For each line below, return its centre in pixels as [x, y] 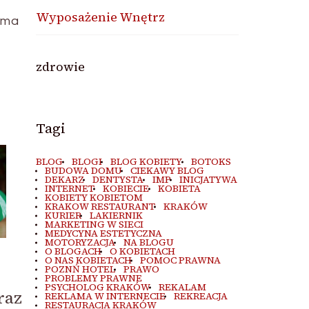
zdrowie [61, 67]
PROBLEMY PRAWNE [93, 278]
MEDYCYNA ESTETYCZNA [103, 233]
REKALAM [183, 287]
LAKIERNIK [117, 216]
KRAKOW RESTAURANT [100, 207]
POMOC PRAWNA [181, 260]
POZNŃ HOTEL [80, 269]
